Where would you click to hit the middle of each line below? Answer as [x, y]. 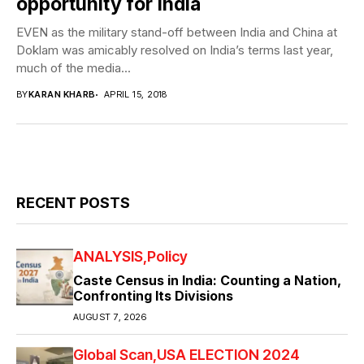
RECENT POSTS [73, 203]
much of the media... [74, 68]
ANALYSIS [108, 257]
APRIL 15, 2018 [135, 95]
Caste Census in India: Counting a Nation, [207, 281]
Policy [167, 257]
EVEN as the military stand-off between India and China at [177, 32]
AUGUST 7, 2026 [110, 317]
